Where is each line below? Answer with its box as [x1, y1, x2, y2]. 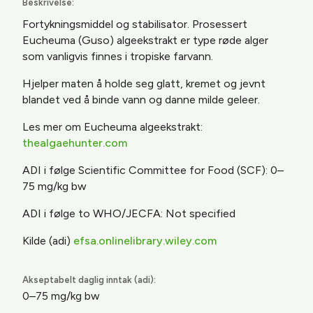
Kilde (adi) [22, 234, 73, 247]
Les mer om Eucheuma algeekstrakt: [22, 120, 203, 133]
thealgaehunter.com [22, 136, 127, 150]
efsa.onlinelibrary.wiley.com [73, 234, 217, 247]
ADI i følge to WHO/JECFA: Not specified [22, 207, 235, 220]
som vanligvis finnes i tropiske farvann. [22, 50, 213, 63]
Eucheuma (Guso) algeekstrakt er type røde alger [22, 34, 268, 47]
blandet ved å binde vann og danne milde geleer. [22, 93, 260, 106]
